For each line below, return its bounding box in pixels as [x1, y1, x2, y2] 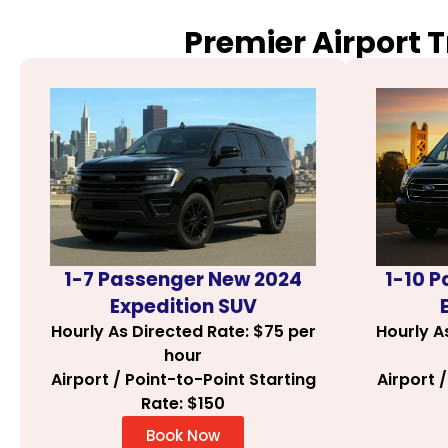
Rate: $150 [141, 391, 225, 415]
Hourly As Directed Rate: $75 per [50, 319, 316, 343]
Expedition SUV [109, 292, 257, 320]
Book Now [146, 424, 220, 446]
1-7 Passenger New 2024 [64, 265, 302, 293]
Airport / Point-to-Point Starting [50, 367, 316, 391]
